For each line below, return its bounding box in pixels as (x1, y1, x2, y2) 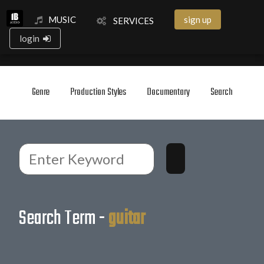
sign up (184, 14, 212, 25)
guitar (108, 204, 145, 235)
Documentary (146, 85, 190, 100)
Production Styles (70, 85, 126, 100)
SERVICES (106, 15, 154, 26)
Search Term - (19, 204, 108, 235)
